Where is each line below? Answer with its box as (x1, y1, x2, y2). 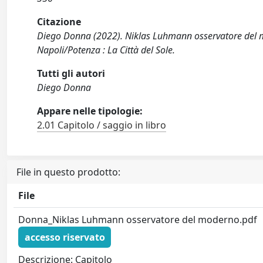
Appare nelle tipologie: (37, 104, 143, 118)
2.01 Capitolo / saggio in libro (37, 119, 167, 132)
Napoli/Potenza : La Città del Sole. (37, 43, 176, 57)
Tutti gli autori (37, 67, 106, 80)
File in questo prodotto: (16, 166, 120, 179)
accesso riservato (24, 230, 105, 244)
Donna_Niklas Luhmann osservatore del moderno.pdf (18, 213, 258, 227)
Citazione (37, 15, 82, 29)
